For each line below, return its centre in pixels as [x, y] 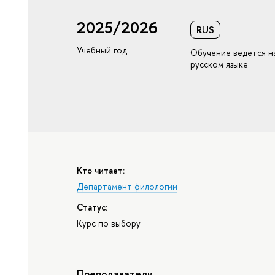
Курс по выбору [109, 223]
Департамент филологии [127, 187]
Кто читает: [101, 170]
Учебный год [102, 50]
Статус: [92, 207]
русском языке [219, 64]
